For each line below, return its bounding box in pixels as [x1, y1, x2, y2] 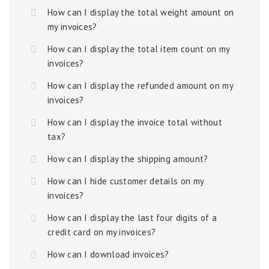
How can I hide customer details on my [47, 175, 204, 187]
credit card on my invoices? [47, 226, 156, 238]
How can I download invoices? [47, 249, 169, 260]
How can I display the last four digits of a [47, 212, 217, 223]
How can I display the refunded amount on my [47, 80, 233, 91]
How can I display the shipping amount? [47, 153, 208, 165]
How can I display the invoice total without [47, 116, 222, 128]
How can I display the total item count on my [47, 43, 230, 55]
